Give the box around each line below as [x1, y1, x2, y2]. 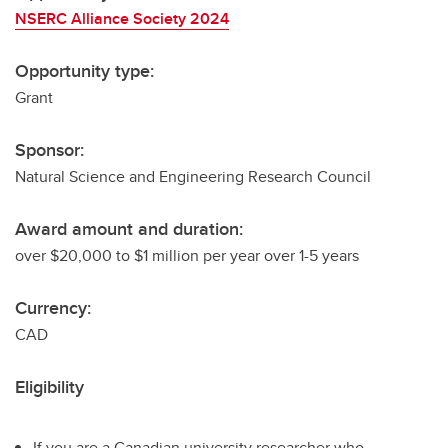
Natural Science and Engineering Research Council [15, 165, 371, 188]
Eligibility [15, 374, 84, 400]
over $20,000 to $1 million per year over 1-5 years [15, 244, 359, 267]
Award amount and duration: [15, 216, 243, 242]
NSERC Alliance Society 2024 [15, 7, 229, 30]
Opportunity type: [15, 58, 154, 84]
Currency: [15, 295, 91, 321]
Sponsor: [15, 137, 84, 163]
